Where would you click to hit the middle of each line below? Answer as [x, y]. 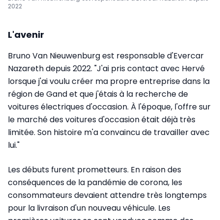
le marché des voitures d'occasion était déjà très [102, 119]
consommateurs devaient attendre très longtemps [107, 195]
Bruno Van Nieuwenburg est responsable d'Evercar [106, 55]
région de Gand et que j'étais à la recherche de [98, 94]
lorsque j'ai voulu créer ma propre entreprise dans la [109, 81]
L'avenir [26, 34]
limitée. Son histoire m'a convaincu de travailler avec [109, 132]
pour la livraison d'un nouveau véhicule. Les [89, 208]
